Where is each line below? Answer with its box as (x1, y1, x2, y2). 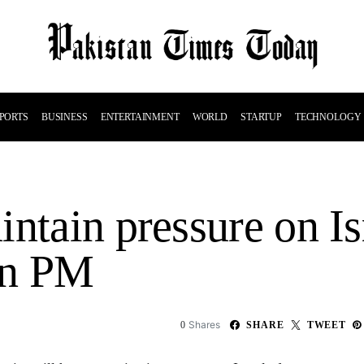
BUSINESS (41, 111, 88, 123)
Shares (188, 318, 221, 331)
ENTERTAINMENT (100, 111, 180, 123)
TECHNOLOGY (294, 111, 362, 123)
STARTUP (240, 111, 282, 123)
